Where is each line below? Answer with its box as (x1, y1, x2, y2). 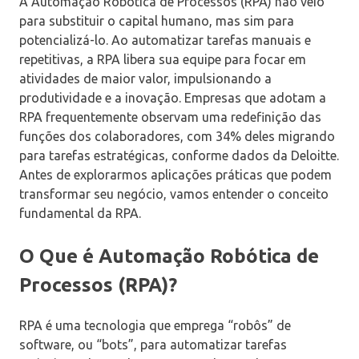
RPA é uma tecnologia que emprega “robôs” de (19, 318, 291, 333)
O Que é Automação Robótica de (19, 245, 319, 268)
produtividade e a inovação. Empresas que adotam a (19, 91, 326, 106)
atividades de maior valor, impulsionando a (19, 71, 272, 87)
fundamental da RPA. (19, 206, 141, 221)
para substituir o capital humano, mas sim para (19, 14, 294, 29)
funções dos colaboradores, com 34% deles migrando (19, 129, 335, 144)
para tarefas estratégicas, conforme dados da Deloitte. (19, 148, 339, 163)
